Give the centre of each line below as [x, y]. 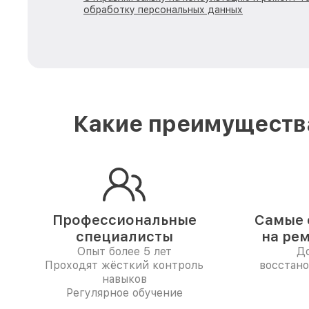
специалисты [124, 237]
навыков [124, 279]
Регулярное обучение [124, 293]
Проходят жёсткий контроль [124, 265]
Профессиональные [124, 220]
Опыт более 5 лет [124, 251]
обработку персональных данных [163, 10]
